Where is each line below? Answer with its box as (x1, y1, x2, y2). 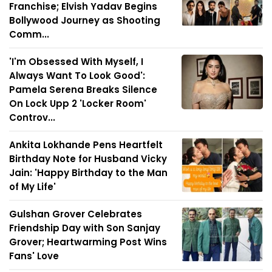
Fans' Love (9, 250, 59, 263)
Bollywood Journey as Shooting (9, 14, 160, 27)
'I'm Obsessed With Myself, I (9, 55, 143, 69)
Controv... (9, 111, 55, 124)
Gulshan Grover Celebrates (9, 208, 142, 221)
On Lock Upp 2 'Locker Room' (9, 97, 146, 110)
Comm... (9, 28, 49, 41)
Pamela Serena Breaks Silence (9, 83, 157, 97)
